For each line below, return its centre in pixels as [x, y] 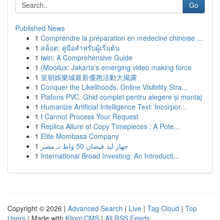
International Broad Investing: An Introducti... [110, 156]
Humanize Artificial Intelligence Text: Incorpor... [113, 107]
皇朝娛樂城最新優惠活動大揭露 [89, 77]
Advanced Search [95, 208]
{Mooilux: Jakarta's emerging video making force [116, 67]
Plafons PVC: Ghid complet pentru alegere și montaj [121, 97]
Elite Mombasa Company [80, 136]
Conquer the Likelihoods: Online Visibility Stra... [114, 87]
